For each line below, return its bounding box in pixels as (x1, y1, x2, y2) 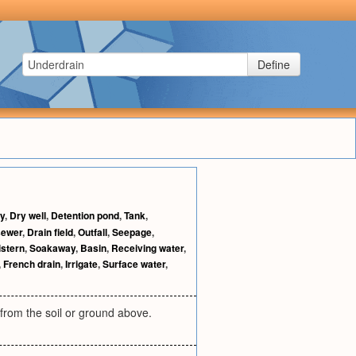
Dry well (10, 208, 46, 222)
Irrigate (65, 257, 98, 271)
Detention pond (51, 208, 119, 222)
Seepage (112, 225, 152, 239)
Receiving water (111, 241, 184, 255)
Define (257, 56, 290, 72)
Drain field (27, 225, 73, 239)
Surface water (103, 257, 165, 271)
